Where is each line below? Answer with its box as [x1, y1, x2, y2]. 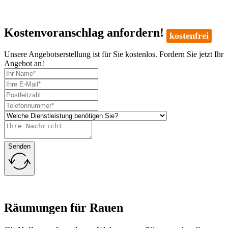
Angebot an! [4, 59, 44, 68]
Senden [8, 142, 31, 151]
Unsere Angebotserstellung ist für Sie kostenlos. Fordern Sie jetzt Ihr [4, 50, 223, 59]
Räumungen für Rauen [4, 201, 126, 215]
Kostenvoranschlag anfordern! [4, 26, 164, 40]
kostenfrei [169, 31, 209, 41]
